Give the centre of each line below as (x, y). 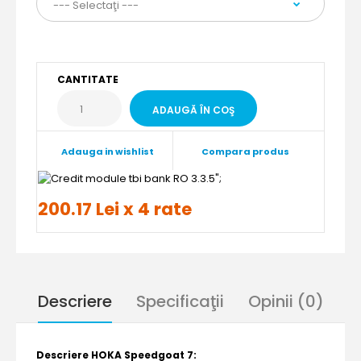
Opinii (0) (286, 301)
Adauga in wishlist (108, 151)
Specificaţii (180, 301)
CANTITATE (88, 79)
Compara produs (246, 151)
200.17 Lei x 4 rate (115, 209)
